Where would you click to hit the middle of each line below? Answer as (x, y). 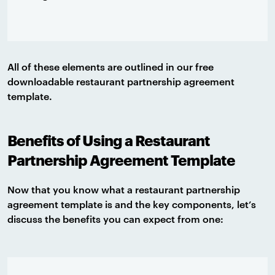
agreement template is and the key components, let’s (132, 204)
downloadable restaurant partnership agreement (121, 82)
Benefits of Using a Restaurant (109, 141)
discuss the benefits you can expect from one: (115, 219)
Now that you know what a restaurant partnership (124, 190)
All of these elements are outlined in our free (110, 67)
